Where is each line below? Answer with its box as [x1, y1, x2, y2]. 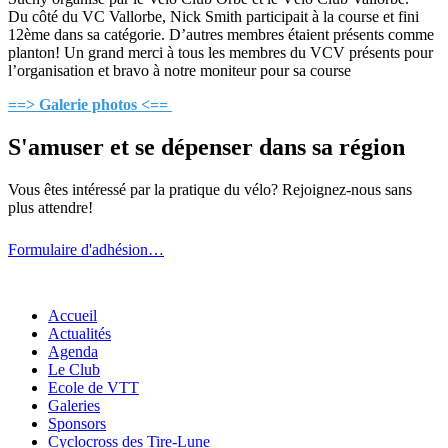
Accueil [48, 306, 97, 324]
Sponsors [48, 414, 106, 432]
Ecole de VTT [48, 378, 139, 396]
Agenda [48, 342, 98, 360]
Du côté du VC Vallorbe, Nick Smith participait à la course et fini [8, 7, 419, 25]
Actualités [48, 324, 111, 342]
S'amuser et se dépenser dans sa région [8, 133, 405, 160]
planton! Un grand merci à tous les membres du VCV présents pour [8, 43, 433, 61]
